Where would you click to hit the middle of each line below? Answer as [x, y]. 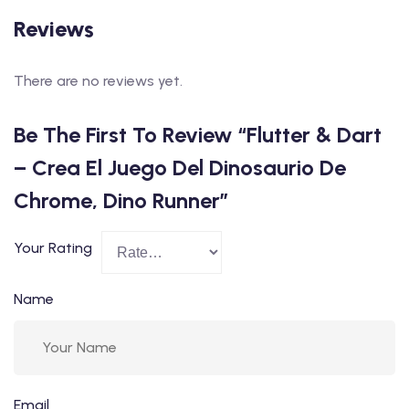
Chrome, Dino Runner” [121, 200]
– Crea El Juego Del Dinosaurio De [180, 168]
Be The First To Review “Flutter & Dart [198, 135]
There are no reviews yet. [98, 81]
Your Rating [53, 247]
